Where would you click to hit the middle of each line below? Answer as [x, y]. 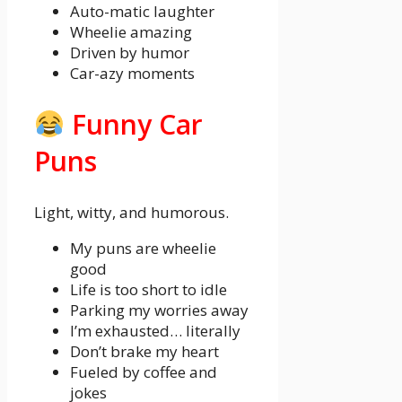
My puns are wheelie [143, 248]
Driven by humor [130, 53]
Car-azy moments [132, 74]
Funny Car [134, 125]
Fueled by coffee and [144, 371]
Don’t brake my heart [144, 351]
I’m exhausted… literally [155, 330]
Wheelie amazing [131, 32]
